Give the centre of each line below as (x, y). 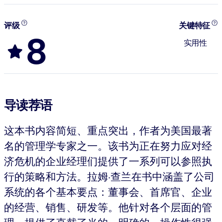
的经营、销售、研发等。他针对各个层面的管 (108, 207)
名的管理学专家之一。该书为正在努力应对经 (108, 145)
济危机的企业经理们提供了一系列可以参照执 (108, 161)
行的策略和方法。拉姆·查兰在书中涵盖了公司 (109, 176)
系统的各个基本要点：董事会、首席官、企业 (108, 192)
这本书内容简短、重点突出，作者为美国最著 (108, 130)
